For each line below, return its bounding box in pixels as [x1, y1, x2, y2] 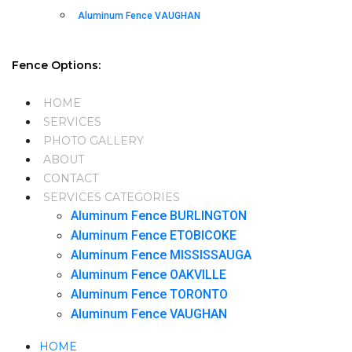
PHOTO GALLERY [43, 133, 144, 148]
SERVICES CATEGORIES [43, 189, 180, 204]
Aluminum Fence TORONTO [71, 286, 228, 302]
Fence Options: [12, 57, 101, 72]
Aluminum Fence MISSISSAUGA [71, 247, 251, 262]
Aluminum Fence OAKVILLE [71, 266, 226, 282]
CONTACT [43, 170, 98, 185]
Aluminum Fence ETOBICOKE [71, 227, 236, 243]
